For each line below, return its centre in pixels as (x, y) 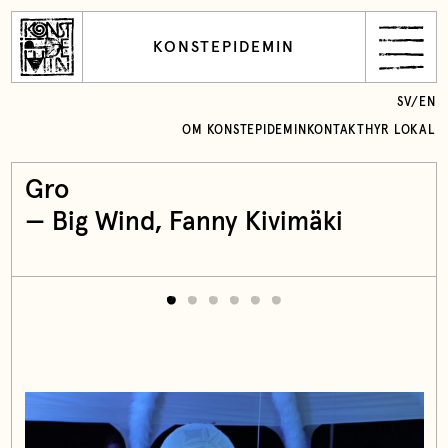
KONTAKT (335, 130)
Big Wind (103, 223)
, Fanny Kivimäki (248, 223)
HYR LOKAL (400, 130)
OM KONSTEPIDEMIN (244, 130)
